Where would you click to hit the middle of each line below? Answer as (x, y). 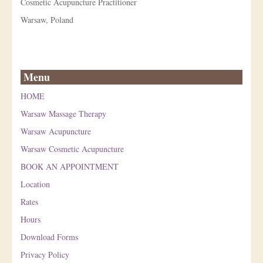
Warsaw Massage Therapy (63, 113)
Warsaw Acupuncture (56, 131)
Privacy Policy (45, 254)
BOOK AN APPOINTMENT (70, 166)
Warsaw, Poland (47, 19)
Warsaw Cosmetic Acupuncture (72, 149)
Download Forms (49, 237)
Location (35, 184)
